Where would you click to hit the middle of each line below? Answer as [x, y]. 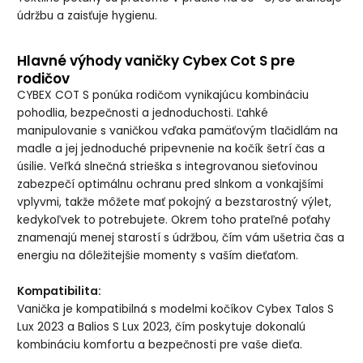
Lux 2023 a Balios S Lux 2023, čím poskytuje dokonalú [162, 327]
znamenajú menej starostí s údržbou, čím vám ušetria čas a [181, 238]
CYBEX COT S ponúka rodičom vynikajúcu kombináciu [163, 96]
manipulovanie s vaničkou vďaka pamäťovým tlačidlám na [178, 131]
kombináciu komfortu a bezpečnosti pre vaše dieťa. [160, 345]
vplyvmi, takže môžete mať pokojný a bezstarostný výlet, [175, 203]
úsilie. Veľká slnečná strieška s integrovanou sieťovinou [168, 167]
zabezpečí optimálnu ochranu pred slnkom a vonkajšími [171, 185]
